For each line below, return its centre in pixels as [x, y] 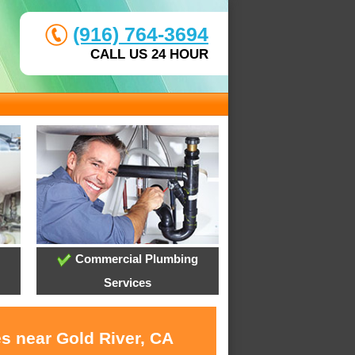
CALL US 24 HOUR [149, 54]
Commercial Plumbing [135, 259]
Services [127, 283]
